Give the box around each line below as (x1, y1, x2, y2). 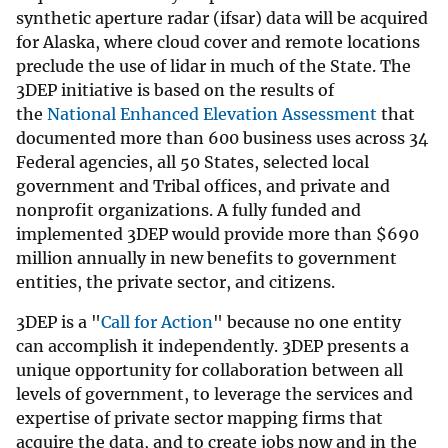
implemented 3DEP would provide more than (16, 223, 376, 244)
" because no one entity (213, 311, 401, 332)
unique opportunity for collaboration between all (16, 359, 403, 380)
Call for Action (101, 311, 213, 332)
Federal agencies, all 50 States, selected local (16, 151, 369, 172)
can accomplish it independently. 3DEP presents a (16, 335, 409, 356)
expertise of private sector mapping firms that (16, 407, 383, 428)
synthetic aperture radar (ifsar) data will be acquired (16, 7, 428, 28)
